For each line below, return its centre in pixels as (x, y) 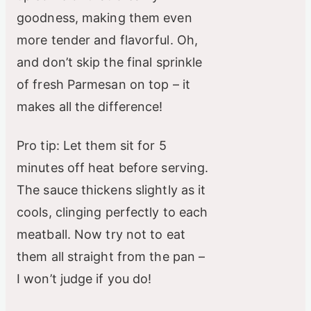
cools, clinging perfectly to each (112, 212)
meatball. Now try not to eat (101, 235)
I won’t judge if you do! (84, 279)
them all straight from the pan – (111, 257)
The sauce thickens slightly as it (111, 190)
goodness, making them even (104, 18)
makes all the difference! (90, 107)
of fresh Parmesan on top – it (103, 85)
